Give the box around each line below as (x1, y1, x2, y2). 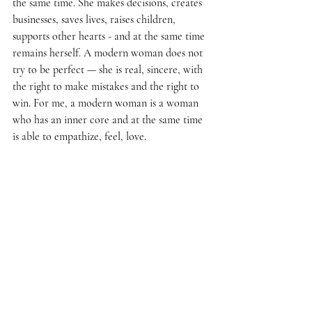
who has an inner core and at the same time (13, 113, 205, 127)
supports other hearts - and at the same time (13, 29, 208, 43)
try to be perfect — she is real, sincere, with (13, 63, 205, 77)
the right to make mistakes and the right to (13, 79, 202, 93)
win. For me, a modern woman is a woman (13, 96, 201, 110)
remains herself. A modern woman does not (13, 46, 205, 60)
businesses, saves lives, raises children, (13, 13, 178, 26)
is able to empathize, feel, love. (13, 130, 146, 143)
